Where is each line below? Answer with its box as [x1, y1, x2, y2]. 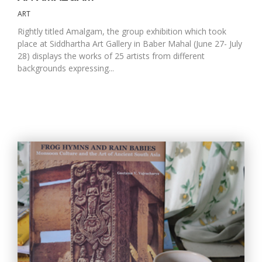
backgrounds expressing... [18, 62, 114, 74]
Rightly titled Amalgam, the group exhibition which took [18, 25, 226, 37]
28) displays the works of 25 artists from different [18, 50, 205, 61]
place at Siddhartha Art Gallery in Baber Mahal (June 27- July [18, 37, 242, 49]
